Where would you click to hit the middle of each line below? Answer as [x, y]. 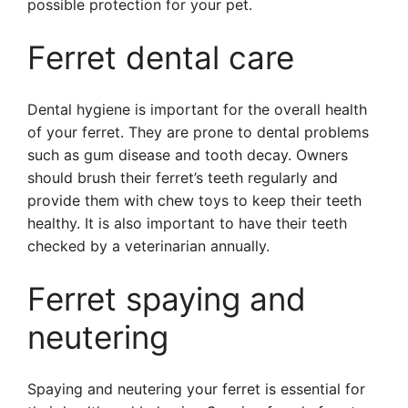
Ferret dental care [161, 57]
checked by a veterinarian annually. [148, 246]
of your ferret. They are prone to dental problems [198, 132]
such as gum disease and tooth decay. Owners [188, 155]
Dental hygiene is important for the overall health [197, 109]
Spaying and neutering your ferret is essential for [196, 389]
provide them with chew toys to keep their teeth [194, 200]
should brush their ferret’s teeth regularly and [183, 178]
